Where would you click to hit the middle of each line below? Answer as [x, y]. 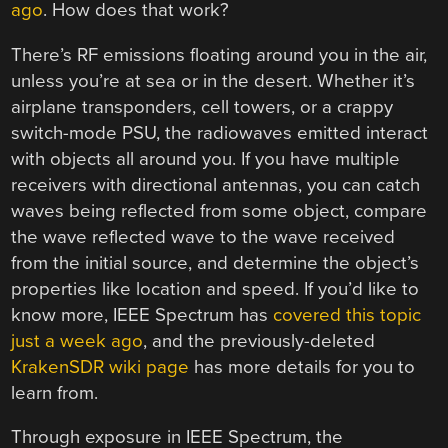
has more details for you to [302, 366]
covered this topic [347, 314]
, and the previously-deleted [259, 340]
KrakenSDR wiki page [100, 366]
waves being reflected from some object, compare [219, 210]
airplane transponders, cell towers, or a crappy [202, 106]
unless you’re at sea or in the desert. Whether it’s [213, 80]
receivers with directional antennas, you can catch [216, 184]
